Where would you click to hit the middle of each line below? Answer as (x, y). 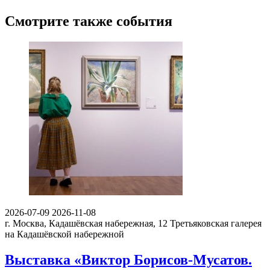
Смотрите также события (89, 21)
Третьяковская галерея (216, 224)
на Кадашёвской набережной (64, 234)
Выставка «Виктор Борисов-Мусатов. (128, 260)
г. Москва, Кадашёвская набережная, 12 (86, 224)
